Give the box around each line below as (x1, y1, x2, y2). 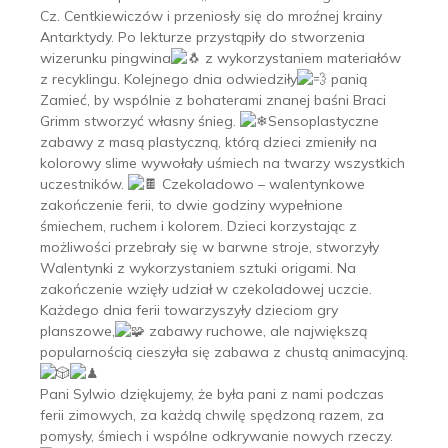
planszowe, (40, 321, 115, 340)
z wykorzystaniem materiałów (201, 48, 401, 67)
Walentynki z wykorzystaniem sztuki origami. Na (40, 258, 356, 277)
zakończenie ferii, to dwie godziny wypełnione (40, 195, 343, 214)
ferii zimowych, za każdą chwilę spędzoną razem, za (40, 405, 384, 424)
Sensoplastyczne (268, 111, 379, 130)
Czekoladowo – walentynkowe (158, 174, 365, 193)
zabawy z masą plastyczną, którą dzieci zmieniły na (40, 132, 377, 151)
